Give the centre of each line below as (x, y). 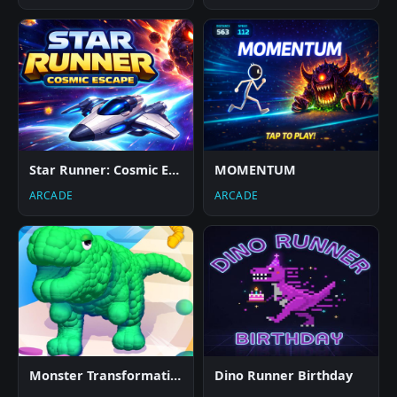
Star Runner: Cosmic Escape (174, 169)
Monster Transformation (175, 376)
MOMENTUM (255, 169)
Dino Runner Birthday (284, 376)
